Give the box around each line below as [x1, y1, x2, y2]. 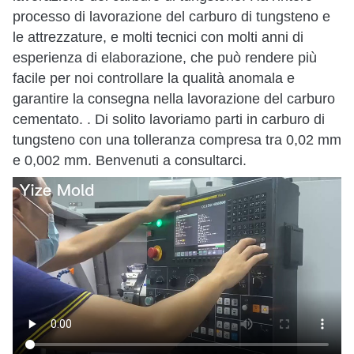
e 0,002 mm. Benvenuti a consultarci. [13, 153, 247, 169]
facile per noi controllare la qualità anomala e [13, 70, 295, 87]
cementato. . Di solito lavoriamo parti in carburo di [13, 111, 325, 128]
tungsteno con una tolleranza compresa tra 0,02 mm [13, 132, 341, 149]
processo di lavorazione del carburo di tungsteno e [13, 9, 330, 25]
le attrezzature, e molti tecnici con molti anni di [13, 29, 303, 46]
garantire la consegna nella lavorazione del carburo [13, 91, 335, 107]
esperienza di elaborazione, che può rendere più [13, 50, 317, 66]
